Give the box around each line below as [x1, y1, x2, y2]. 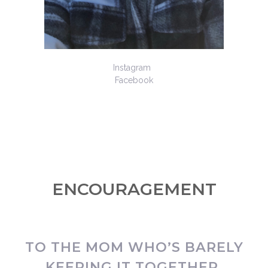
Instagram [112, 63, 153, 73]
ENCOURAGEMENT [51, 179, 217, 200]
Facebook [115, 75, 153, 86]
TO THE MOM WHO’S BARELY [25, 239, 243, 256]
